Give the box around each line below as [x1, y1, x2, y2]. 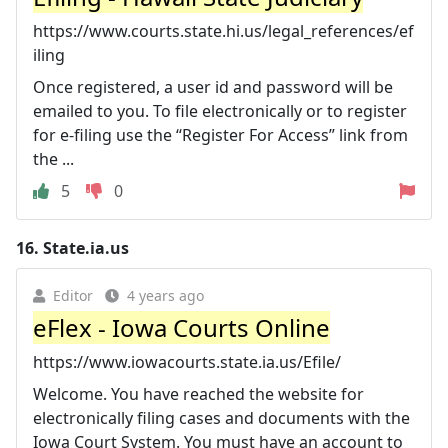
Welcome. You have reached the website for [33, 382, 364, 405]
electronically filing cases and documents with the [33, 406, 410, 429]
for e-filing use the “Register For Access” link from [33, 123, 408, 146]
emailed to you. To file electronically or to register [33, 99, 407, 122]
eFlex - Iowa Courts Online [33, 310, 330, 344]
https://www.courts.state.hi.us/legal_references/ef [33, 19, 414, 42]
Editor [53, 285, 93, 305]
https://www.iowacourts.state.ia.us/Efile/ [33, 350, 341, 373]
